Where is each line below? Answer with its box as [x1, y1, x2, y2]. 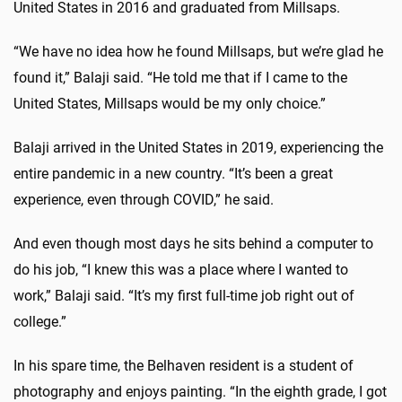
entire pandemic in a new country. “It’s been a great [13, 164, 333, 182]
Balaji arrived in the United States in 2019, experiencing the [13, 138, 383, 156]
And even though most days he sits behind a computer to [13, 234, 373, 252]
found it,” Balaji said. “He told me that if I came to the [13, 68, 347, 86]
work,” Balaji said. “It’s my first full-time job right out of [13, 286, 354, 304]
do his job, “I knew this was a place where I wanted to [13, 260, 348, 278]
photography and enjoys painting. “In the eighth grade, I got [13, 382, 387, 400]
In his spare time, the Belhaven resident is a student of [13, 356, 354, 374]
